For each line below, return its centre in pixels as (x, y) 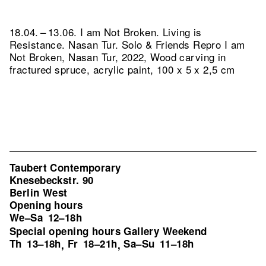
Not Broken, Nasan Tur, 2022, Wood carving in (118, 57)
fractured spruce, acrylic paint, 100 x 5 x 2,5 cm (122, 69)
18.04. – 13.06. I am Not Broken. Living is (106, 32)
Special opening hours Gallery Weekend (108, 231)
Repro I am (219, 44)
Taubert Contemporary (65, 167)
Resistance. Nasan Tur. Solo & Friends (102, 44)
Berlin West (39, 192)
